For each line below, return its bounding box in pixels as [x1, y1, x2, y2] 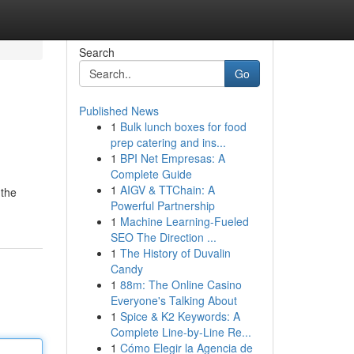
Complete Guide [110, 166, 192, 182]
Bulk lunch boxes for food [119, 119, 247, 134]
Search [78, 44, 115, 60]
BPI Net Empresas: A [119, 150, 225, 166]
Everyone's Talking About [110, 292, 237, 308]
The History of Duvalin [119, 245, 231, 261]
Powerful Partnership [110, 198, 215, 213]
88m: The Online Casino [119, 277, 242, 292]
